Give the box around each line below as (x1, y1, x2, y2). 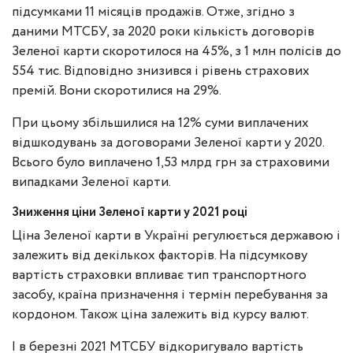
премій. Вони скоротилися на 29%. (12, 81, 221, 101)
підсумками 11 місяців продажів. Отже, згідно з (12, 2, 295, 22)
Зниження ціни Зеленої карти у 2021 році (12, 203, 247, 221)
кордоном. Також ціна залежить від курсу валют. (12, 305, 309, 325)
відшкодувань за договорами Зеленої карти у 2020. (12, 133, 324, 153)
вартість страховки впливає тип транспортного (12, 266, 307, 285)
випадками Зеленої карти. (12, 173, 171, 192)
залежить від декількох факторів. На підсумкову (12, 246, 307, 266)
